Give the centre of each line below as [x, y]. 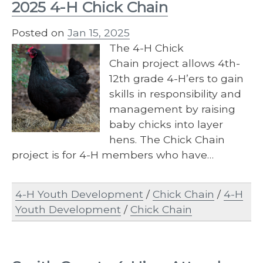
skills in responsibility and [175, 94]
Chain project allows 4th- [175, 63]
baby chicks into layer [166, 124]
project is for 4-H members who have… [113, 155]
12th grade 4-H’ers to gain [176, 79]
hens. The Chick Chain [167, 140]
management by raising [172, 109]
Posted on [40, 33]
